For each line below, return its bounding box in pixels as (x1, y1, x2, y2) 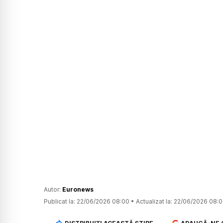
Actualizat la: (136, 198, 172, 206)
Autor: (44, 186, 62, 194)
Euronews (62, 186, 94, 194)
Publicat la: (44, 198, 75, 206)
